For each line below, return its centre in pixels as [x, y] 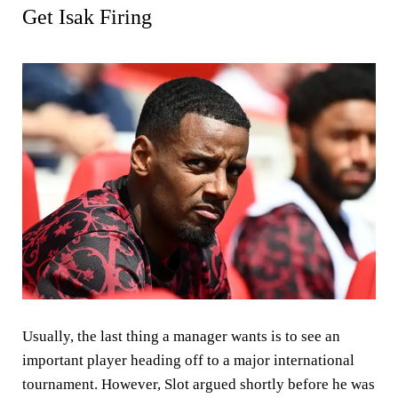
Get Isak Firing [87, 17]
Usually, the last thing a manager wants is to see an [181, 336]
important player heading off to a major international [188, 360]
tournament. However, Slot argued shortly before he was [199, 384]
